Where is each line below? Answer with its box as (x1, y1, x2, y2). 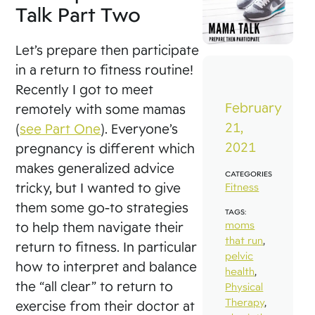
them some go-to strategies (15, 199, 189, 215)
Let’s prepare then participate (15, 41, 200, 58)
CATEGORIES (225, 169, 273, 179)
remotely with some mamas (15, 101, 186, 117)
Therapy (225, 296, 265, 309)
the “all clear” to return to (15, 278, 174, 294)
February (225, 100, 283, 116)
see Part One (20, 120, 101, 136)
